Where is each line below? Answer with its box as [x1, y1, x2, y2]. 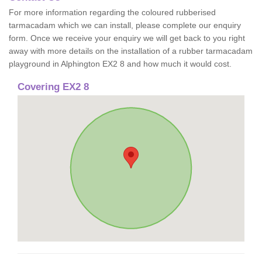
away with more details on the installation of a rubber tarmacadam [9, 46, 253, 56]
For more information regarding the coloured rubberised [9, 8, 216, 17]
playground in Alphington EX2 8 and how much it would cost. [9, 59, 232, 68]
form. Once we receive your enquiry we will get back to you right [9, 33, 245, 43]
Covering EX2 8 [18, 81, 89, 92]
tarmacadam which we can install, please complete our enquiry [9, 20, 241, 30]
